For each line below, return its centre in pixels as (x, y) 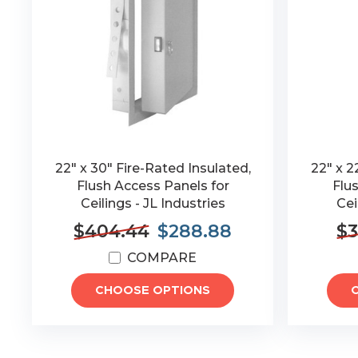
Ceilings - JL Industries (153, 203)
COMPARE (162, 258)
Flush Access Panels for (153, 186)
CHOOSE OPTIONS (153, 290)
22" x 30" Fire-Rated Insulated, (153, 168)
